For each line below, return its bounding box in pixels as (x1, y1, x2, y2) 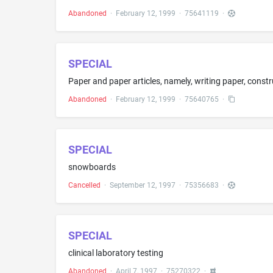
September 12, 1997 (110, 180, 175, 190)
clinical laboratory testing (68, 247, 163, 258)
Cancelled (68, 180, 101, 190)
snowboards (68, 161, 116, 172)
